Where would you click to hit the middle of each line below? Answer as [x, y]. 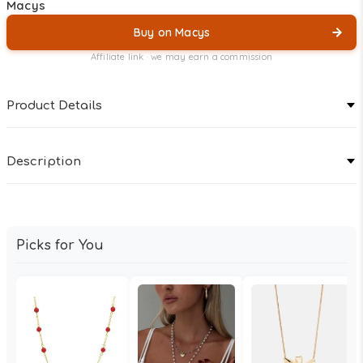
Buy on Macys [172, 32]
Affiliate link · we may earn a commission [181, 56]
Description [44, 161]
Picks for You [60, 245]
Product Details [54, 105]
